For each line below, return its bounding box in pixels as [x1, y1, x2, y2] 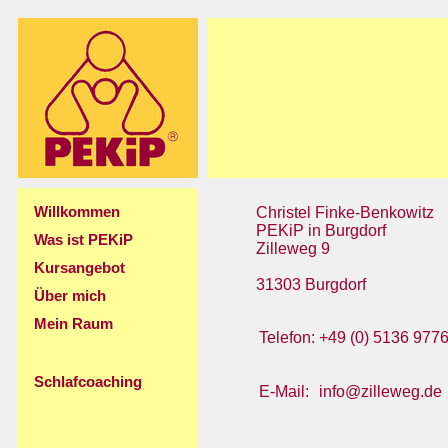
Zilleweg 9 [256, 240, 330, 257]
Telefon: [259, 329, 315, 346]
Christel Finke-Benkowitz [256, 204, 434, 221]
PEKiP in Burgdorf [256, 222, 386, 239]
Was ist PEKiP [34, 232, 133, 248]
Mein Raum [34, 316, 113, 332]
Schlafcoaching [34, 374, 142, 390]
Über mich [34, 288, 106, 304]
